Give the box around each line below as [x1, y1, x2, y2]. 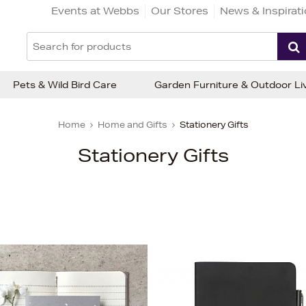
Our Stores [151, 4, 208, 17]
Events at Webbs [51, 4, 139, 17]
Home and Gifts [97, 119, 167, 130]
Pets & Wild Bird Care [13, 79, 117, 91]
